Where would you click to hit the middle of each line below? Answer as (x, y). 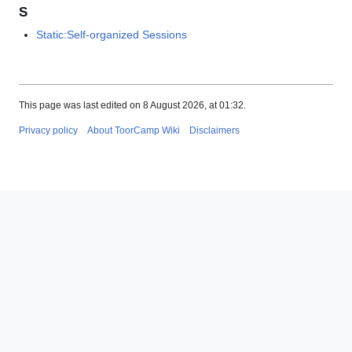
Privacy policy (48, 130)
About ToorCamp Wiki (134, 130)
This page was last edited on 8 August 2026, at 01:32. (132, 105)
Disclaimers (214, 130)
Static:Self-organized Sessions (112, 35)
